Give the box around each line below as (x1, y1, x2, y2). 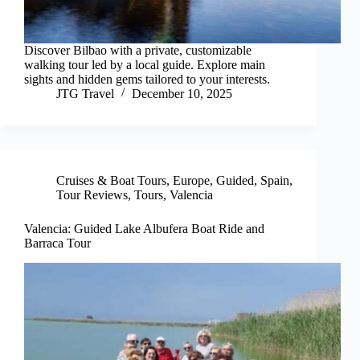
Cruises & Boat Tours (56, 174, 166, 188)
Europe (173, 174, 210, 188)
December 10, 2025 (132, 87, 232, 101)
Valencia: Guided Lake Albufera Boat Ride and (24, 222, 264, 236)
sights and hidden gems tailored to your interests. (24, 72, 270, 87)
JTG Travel (56, 87, 114, 101)
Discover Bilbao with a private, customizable (24, 43, 252, 58)
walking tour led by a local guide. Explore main (24, 58, 265, 72)
